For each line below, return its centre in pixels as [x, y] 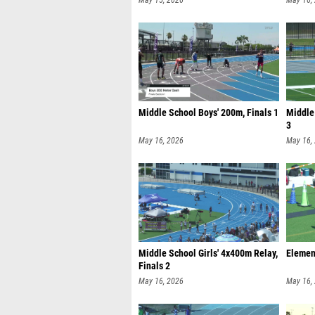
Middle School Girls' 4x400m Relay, [208, 253]
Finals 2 [154, 266]
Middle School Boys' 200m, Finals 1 [208, 113]
